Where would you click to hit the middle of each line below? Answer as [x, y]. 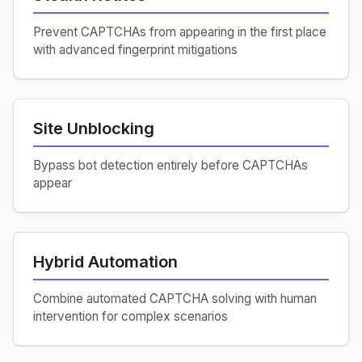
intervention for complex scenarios [130, 317]
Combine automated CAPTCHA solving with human [175, 299]
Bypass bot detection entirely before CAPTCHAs [170, 166]
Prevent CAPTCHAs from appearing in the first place [180, 32]
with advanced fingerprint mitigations [135, 50]
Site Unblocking [94, 129]
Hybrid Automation [105, 262]
